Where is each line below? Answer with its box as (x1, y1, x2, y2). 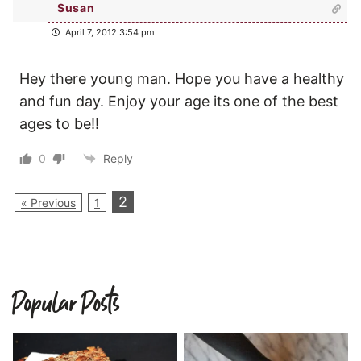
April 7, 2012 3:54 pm (63, 26, 155, 38)
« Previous (21, 195, 76, 210)
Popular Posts (13, 284, 119, 323)
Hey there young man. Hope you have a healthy (19, 69, 344, 87)
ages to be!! (19, 114, 99, 132)
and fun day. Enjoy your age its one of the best (19, 92, 338, 110)
